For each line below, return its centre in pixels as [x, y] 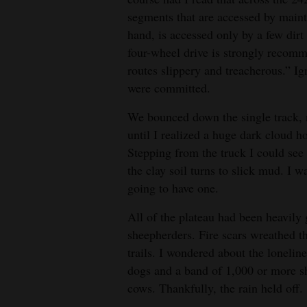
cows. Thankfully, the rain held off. [215, 287]
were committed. [169, 87]
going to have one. [173, 187]
